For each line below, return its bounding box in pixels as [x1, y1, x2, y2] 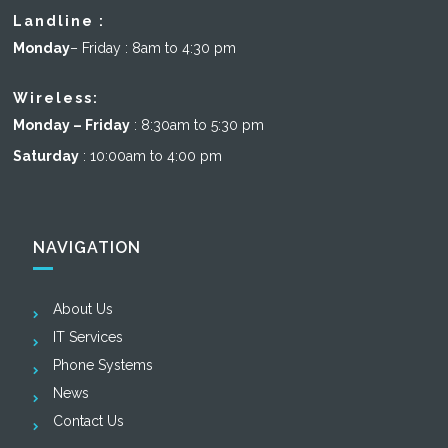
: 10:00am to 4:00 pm [79, 148, 223, 165]
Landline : [13, 13, 106, 30]
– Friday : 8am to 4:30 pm [70, 40, 237, 57]
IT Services [53, 329, 124, 346]
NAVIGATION [33, 238, 142, 258]
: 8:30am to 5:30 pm [130, 117, 265, 134]
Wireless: [13, 90, 100, 107]
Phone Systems [53, 357, 154, 374]
